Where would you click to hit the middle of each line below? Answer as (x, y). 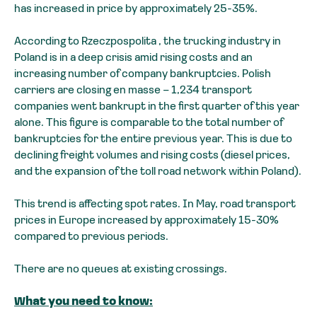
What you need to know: (83, 302)
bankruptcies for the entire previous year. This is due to (153, 139)
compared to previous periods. (91, 237)
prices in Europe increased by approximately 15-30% (146, 220)
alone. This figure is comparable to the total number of (149, 123)
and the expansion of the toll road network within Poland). (158, 172)
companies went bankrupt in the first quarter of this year (157, 106)
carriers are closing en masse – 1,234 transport (133, 90)
